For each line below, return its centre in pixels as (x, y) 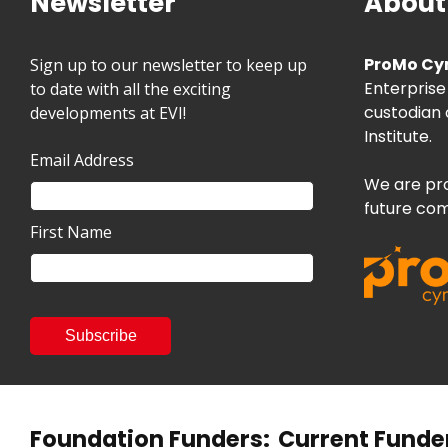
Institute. (397, 137)
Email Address (82, 160)
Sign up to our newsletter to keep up (168, 65)
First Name (71, 232)
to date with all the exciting (130, 89)
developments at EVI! (108, 113)
